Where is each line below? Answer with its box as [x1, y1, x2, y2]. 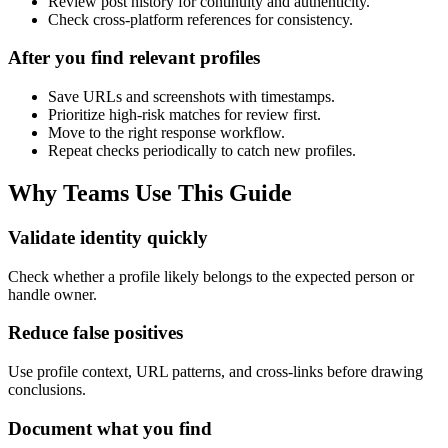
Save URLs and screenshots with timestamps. [48, 88, 335, 106]
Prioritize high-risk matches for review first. [48, 106, 321, 124]
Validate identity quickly [8, 226, 208, 248]
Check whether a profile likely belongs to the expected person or [8, 267, 414, 285]
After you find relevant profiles [8, 47, 260, 69]
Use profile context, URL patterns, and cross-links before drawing [8, 363, 423, 380]
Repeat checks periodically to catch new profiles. [48, 142, 356, 160]
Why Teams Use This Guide [8, 179, 292, 206]
